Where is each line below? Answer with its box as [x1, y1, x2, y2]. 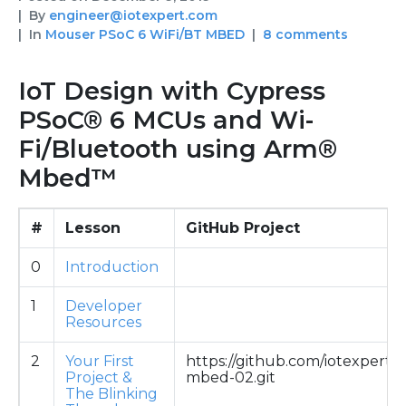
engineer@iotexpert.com [49, 6, 217, 24]
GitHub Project [186, 218, 300, 237]
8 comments [263, 25, 348, 43]
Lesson [65, 218, 121, 237]
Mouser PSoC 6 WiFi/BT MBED [45, 25, 245, 43]
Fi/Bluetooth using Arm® [18, 133, 337, 164]
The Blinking [65, 384, 158, 402]
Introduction [65, 257, 159, 275]
